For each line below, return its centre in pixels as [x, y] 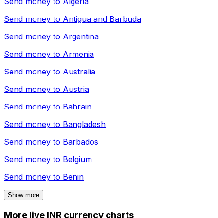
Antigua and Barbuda [102, 19]
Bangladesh [84, 124]
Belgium [77, 159]
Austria [76, 89]
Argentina [81, 37]
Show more [24, 195]
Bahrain [77, 107]
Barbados [81, 142]
